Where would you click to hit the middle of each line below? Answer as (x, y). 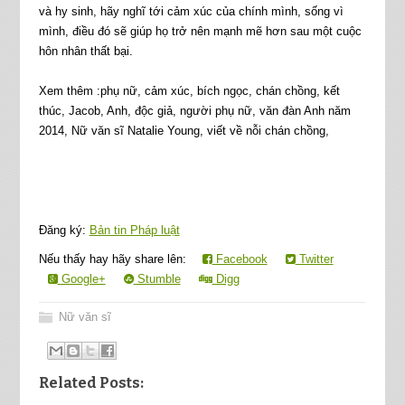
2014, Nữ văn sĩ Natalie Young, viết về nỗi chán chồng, (184, 131)
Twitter (314, 259)
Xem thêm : (69, 91)
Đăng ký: (64, 230)
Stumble (157, 279)
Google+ (81, 279)
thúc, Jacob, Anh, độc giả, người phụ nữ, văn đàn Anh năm (194, 111)
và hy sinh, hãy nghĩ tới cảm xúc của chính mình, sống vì (191, 11)
